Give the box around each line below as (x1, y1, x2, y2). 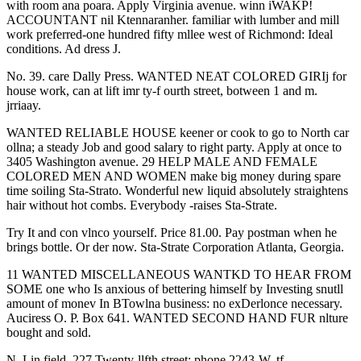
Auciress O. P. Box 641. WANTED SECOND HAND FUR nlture (6, 311, 348, 325)
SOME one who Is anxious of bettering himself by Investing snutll (6, 282, 343, 296)
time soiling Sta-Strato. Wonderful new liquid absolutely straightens (6, 184, 348, 197)
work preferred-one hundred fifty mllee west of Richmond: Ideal (6, 27, 333, 41)
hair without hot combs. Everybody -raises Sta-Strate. (6, 198, 277, 212)
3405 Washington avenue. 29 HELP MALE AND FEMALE (6, 155, 317, 168)
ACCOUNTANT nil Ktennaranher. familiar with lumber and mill (6, 13, 339, 27)
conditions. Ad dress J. (6, 42, 121, 56)
